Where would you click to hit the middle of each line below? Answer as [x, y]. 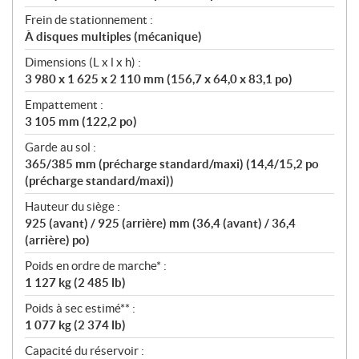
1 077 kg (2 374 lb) [75, 325]
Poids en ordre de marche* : [96, 265]
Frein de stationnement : [89, 19]
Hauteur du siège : [73, 206]
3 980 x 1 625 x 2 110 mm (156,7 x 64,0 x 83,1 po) [159, 79]
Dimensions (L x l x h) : [83, 62]
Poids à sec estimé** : [80, 308]
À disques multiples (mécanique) [113, 36]
